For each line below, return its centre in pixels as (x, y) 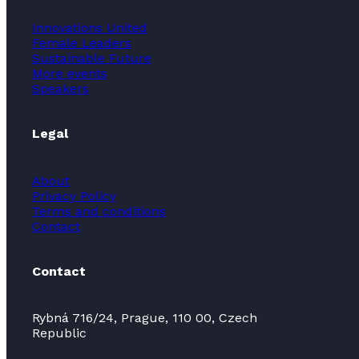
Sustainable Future (92, 58)
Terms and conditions (99, 211)
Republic (59, 333)
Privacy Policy (74, 196)
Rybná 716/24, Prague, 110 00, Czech (145, 318)
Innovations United (90, 28)
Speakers (61, 89)
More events (70, 74)
